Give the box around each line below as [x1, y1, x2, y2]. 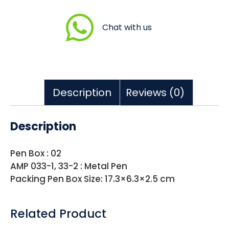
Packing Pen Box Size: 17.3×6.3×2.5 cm [10, 172, 175, 185]
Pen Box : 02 [10, 147, 61, 159]
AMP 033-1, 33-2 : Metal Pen [10, 159, 127, 172]
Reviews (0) [126, 85, 185, 100]
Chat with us [102, 21, 152, 33]
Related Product [10, 205, 106, 222]
